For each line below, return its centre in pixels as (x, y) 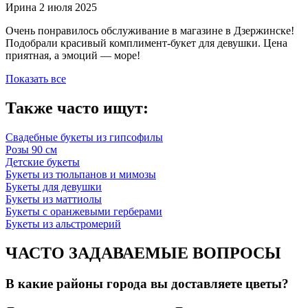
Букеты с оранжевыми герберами (84, 212)
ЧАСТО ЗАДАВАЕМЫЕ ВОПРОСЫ (143, 253)
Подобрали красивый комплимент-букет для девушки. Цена (146, 43)
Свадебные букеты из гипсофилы (84, 137)
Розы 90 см (31, 150)
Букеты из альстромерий (63, 224)
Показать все (36, 79)
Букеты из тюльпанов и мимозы (81, 175)
